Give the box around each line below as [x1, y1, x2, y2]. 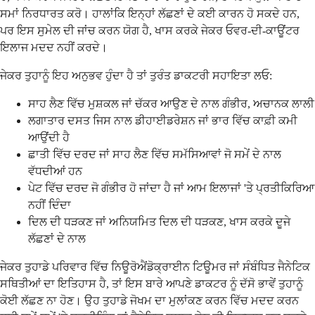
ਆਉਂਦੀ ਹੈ [28, 131, 70, 143]
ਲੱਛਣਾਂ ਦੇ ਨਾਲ [28, 232, 86, 245]
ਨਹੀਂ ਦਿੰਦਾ [28, 198, 71, 211]
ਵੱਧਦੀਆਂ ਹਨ [28, 165, 82, 177]
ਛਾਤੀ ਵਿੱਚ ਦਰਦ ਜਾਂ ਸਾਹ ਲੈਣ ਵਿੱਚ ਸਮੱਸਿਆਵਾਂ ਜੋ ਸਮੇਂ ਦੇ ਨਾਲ [28, 148, 281, 160]
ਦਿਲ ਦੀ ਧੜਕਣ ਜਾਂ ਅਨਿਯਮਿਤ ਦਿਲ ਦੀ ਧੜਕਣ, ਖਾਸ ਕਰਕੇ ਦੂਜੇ [28, 215, 290, 228]
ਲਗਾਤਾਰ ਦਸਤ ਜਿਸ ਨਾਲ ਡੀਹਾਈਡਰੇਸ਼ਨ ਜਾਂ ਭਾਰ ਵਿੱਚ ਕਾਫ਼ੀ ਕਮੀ [28, 114, 297, 127]
